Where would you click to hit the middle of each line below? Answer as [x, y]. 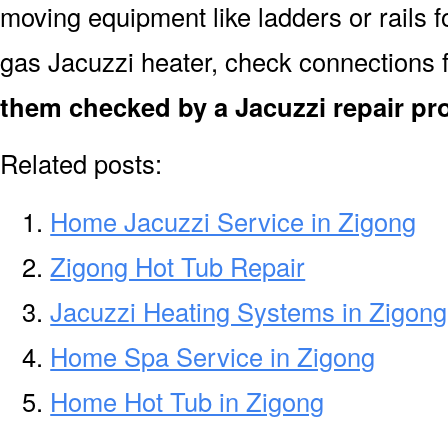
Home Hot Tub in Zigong [187, 401]
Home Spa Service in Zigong [213, 356]
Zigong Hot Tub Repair [178, 266]
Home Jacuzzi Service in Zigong [233, 221]
